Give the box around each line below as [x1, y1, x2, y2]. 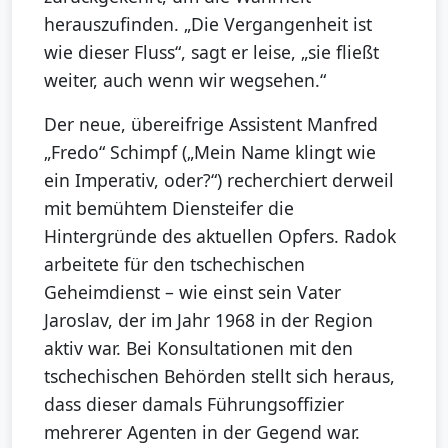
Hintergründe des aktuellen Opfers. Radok [44, 224, 396, 249]
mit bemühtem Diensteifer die [44, 196, 294, 221]
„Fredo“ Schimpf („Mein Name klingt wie [44, 140, 376, 165]
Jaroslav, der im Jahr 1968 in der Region [44, 308, 373, 333]
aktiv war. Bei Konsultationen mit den [44, 336, 353, 361]
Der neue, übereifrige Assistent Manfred [44, 112, 378, 137]
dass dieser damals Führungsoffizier [44, 392, 344, 417]
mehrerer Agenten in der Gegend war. [44, 420, 360, 445]
